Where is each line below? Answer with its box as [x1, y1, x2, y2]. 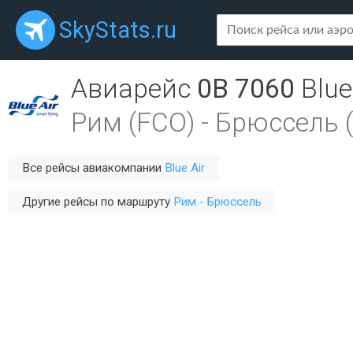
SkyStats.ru [59, 17, 176, 43]
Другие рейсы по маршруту [22, 195, 173, 209]
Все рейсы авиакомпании [22, 161, 165, 175]
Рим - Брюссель [173, 195, 262, 209]
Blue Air [165, 161, 205, 175]
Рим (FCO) [71, 107, 195, 138]
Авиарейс [71, 73, 197, 104]
